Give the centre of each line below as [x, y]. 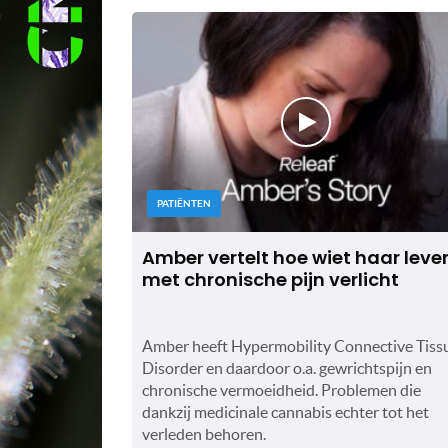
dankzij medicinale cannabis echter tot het [285, 411]
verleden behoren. [204, 433]
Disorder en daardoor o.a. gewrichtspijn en [287, 367]
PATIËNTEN [184, 203]
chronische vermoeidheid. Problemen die [281, 389]
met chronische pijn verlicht [270, 279]
